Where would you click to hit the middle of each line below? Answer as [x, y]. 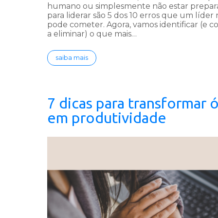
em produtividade [107, 118]
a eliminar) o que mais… [92, 34]
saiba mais [72, 58]
